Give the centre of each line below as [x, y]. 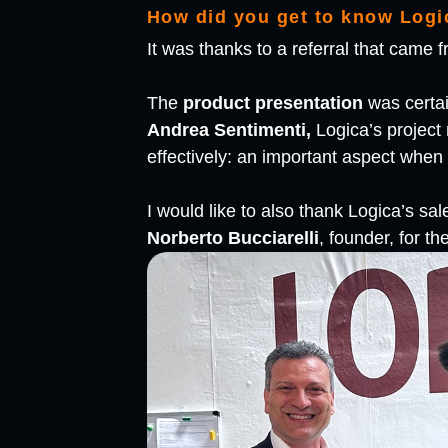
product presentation [272, 103]
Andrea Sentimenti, [228, 130]
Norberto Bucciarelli [232, 238]
